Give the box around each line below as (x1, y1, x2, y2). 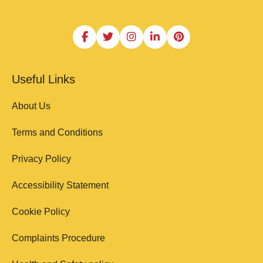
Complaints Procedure (12, 233, 105, 243)
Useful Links (12, 73, 75, 86)
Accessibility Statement (12, 180, 109, 190)
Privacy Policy (12, 154, 71, 164)
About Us (12, 101, 50, 111)
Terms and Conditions (12, 127, 103, 137)
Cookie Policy (12, 207, 70, 217)
